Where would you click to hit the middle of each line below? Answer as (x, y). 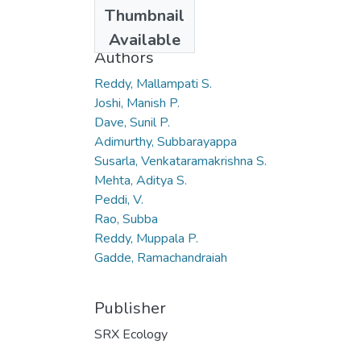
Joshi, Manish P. (137, 103)
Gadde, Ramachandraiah (161, 257)
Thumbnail (145, 15)
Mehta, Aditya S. (141, 180)
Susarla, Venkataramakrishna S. (180, 161)
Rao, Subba (126, 219)
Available (145, 39)
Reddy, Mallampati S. (153, 83)
